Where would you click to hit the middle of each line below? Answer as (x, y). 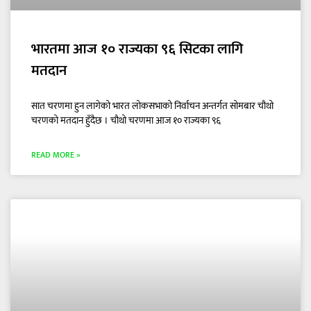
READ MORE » (56, 155)
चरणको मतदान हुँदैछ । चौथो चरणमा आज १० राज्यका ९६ (126, 121)
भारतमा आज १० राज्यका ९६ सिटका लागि (137, 49)
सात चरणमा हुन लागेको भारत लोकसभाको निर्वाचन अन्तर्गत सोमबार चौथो (152, 106)
